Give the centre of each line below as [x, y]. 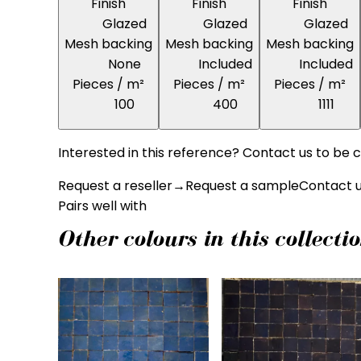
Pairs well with [102, 205]
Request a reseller [115, 185]
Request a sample [242, 185]
